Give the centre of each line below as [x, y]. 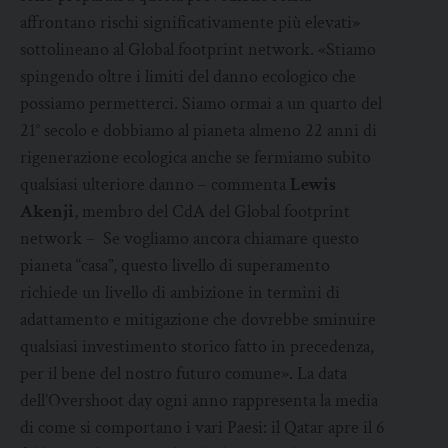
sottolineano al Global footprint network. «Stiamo [198, 50]
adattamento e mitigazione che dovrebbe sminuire [198, 320]
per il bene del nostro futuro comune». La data [183, 374]
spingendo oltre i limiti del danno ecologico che [188, 77]
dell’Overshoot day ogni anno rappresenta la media [199, 401]
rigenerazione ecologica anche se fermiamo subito [195, 158]
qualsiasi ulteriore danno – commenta [155, 185]
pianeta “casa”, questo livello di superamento [175, 266]
